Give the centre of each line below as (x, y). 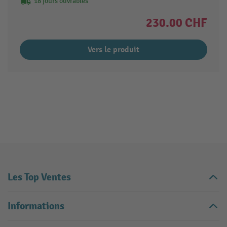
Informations (36, 206)
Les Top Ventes (39, 177)
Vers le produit (113, 50)
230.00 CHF (177, 23)
